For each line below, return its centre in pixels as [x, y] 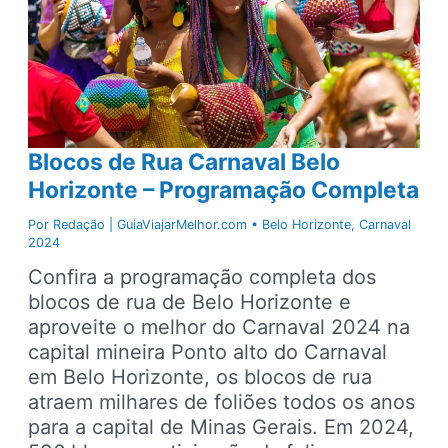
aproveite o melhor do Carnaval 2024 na [219, 326]
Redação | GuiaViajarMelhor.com [152, 224]
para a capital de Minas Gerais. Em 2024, [221, 426]
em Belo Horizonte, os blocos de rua [200, 376]
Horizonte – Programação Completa [224, 190]
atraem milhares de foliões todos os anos [222, 401]
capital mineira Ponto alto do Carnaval [208, 351]
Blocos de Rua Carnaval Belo [184, 162]
